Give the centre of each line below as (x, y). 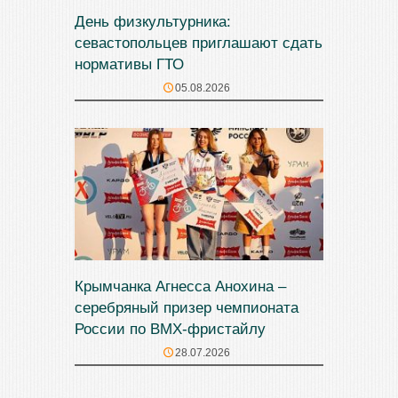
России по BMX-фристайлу (170, 329)
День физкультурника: (153, 21)
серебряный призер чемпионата (187, 308)
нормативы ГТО (129, 64)
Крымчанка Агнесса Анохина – (180, 287)
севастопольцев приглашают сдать (199, 43)
